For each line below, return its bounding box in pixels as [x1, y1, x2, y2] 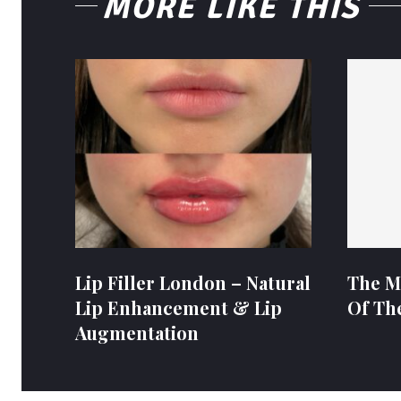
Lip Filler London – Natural [75, 269, 311, 294]
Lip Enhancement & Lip [75, 294, 282, 320]
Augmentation [75, 320, 199, 345]
